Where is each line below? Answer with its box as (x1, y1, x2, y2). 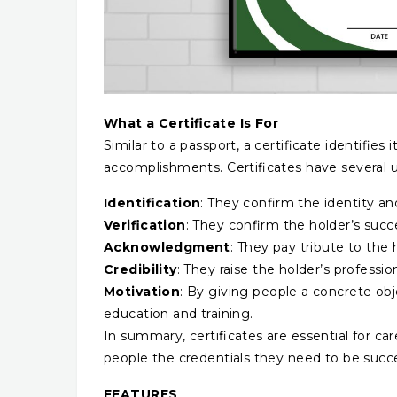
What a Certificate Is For (104, 114, 279, 131)
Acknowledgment (104, 239, 230, 256)
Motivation (104, 284, 181, 300)
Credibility (104, 261, 177, 278)
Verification (104, 217, 186, 234)
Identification (104, 195, 201, 212)
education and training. (104, 306, 253, 323)
